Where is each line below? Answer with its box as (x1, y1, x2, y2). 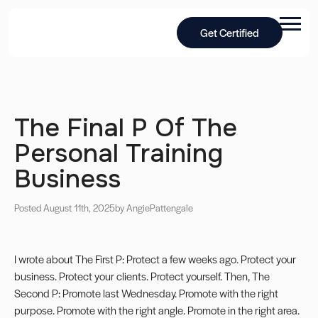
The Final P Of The (14, 111, 237, 144)
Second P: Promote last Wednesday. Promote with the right (14, 285, 278, 300)
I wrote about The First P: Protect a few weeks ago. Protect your (14, 251, 296, 266)
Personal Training (14, 137, 223, 170)
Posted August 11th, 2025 (14, 201, 115, 214)
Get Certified (200, 25, 260, 40)
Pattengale (150, 201, 193, 214)
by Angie (115, 201, 150, 214)
